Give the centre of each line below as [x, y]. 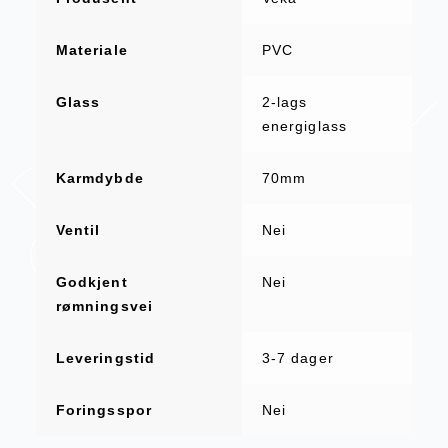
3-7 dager [297, 358]
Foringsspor [103, 410]
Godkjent [91, 282]
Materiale [91, 50]
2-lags [284, 102]
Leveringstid [105, 358]
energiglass [304, 126]
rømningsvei [104, 306]
